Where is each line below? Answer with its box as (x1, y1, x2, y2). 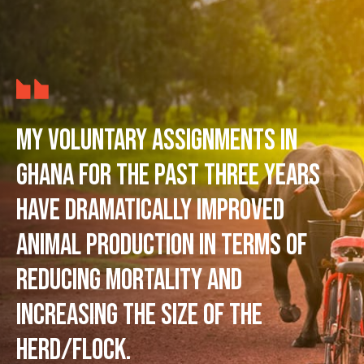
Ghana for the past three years (16, 158, 320, 193)
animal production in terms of (16, 227, 307, 263)
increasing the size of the (16, 297, 262, 333)
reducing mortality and (16, 262, 242, 298)
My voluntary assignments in (16, 123, 297, 158)
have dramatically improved (16, 193, 284, 228)
